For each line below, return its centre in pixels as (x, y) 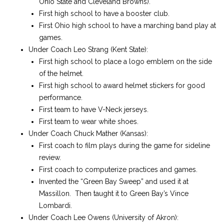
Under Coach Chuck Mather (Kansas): (88, 133)
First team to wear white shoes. (89, 121)
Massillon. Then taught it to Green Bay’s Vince (114, 193)
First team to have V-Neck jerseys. (94, 109)
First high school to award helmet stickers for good (122, 85)
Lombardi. (55, 205)
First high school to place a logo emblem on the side (125, 61)
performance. (61, 97)
